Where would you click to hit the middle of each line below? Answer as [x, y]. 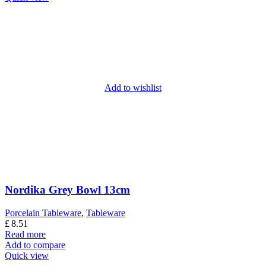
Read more [25, 234]
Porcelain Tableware [43, 213]
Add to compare [35, 245]
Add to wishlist [133, 87]
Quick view [27, 255]
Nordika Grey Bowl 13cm [67, 189]
